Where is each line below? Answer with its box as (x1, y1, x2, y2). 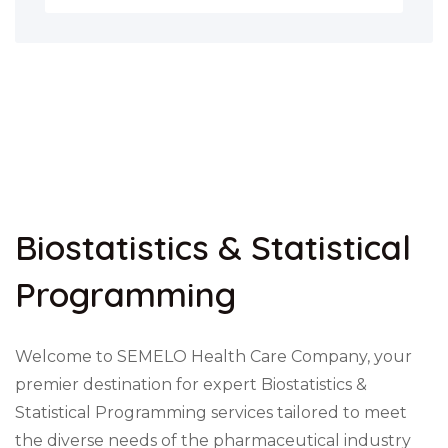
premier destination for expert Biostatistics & (15, 375, 367, 394)
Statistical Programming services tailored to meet (15, 403, 407, 422)
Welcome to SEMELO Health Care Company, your (15, 347, 412, 366)
